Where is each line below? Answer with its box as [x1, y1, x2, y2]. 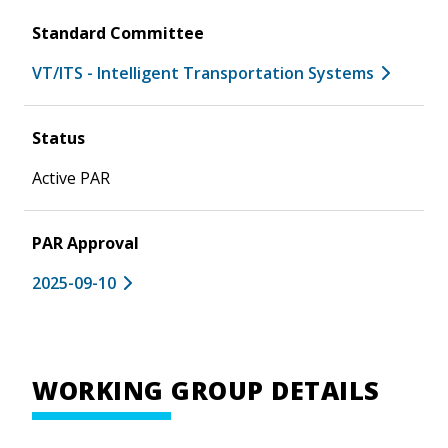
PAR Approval [32, 231, 139, 254]
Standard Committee [32, 21, 204, 44]
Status [32, 126, 85, 149]
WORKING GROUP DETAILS [32, 372, 380, 407]
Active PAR [32, 166, 110, 189]
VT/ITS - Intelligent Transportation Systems [32, 61, 374, 84]
